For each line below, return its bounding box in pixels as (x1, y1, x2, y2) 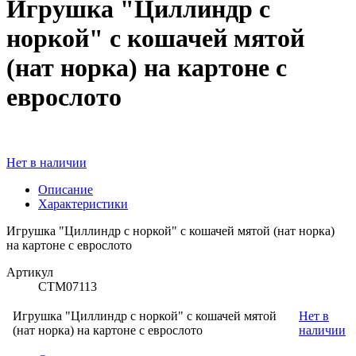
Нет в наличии (6, 156, 87, 170)
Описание (38, 183, 93, 197)
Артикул (6, 265, 53, 280)
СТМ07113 (38, 280, 97, 294)
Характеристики (38, 197, 128, 211)
